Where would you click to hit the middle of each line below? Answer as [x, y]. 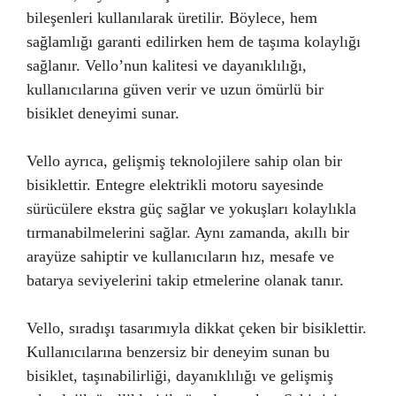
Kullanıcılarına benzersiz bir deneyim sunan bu [178, 351]
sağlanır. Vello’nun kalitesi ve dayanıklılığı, [167, 65]
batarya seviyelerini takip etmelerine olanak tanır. [185, 280]
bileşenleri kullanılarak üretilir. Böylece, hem [172, 17]
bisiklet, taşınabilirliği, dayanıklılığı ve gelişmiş [180, 375]
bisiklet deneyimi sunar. [103, 113]
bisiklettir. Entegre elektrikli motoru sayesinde [175, 184]
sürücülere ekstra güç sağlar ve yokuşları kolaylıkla [191, 208]
